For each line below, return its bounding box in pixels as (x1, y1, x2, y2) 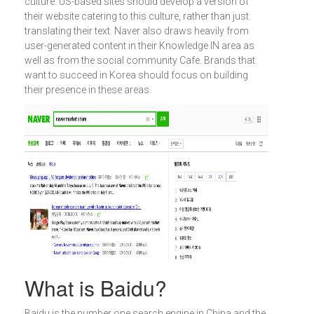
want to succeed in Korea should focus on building (25, 69, 248, 81)
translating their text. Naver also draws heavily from (25, 25, 249, 36)
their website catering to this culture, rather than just (25, 11, 249, 22)
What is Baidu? (25, 273, 167, 303)
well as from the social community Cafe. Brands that (25, 55, 255, 66)
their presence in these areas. (25, 84, 151, 95)
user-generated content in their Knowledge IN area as (25, 40, 254, 51)
